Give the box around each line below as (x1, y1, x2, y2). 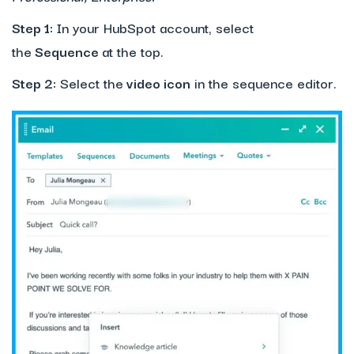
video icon (123, 72, 190, 94)
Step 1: (12, 17, 56, 39)
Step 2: (12, 72, 56, 94)
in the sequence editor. (190, 72, 337, 94)
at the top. (102, 40, 164, 62)
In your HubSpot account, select (56, 17, 254, 39)
